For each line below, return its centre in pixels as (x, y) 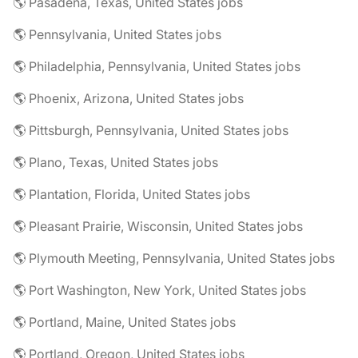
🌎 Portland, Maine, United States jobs (124, 322)
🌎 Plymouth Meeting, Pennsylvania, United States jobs (174, 259)
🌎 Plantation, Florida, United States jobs (131, 195)
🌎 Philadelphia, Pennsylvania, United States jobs (157, 67)
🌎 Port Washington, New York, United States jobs (159, 290)
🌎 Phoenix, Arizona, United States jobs (128, 99)
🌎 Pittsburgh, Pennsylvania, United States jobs (151, 131)
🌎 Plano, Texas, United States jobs (115, 163)
